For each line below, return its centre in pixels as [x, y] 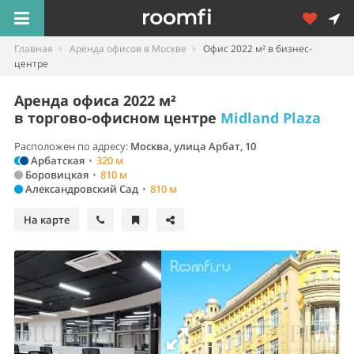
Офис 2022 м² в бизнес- [256, 49]
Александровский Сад [81, 189]
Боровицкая [56, 175]
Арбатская [56, 160]
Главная [34, 49]
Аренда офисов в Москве [128, 49]
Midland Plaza [271, 118]
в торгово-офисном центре [117, 118]
